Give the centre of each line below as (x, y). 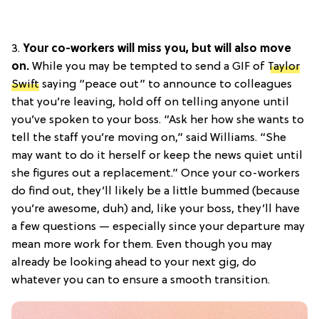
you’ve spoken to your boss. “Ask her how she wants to (158, 120)
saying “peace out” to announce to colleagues (166, 84)
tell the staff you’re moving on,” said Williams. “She (149, 138)
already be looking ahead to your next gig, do (134, 262)
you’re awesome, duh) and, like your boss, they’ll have (156, 209)
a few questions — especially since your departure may (158, 227)
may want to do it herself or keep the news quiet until (157, 156)
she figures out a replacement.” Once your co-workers (156, 173)
